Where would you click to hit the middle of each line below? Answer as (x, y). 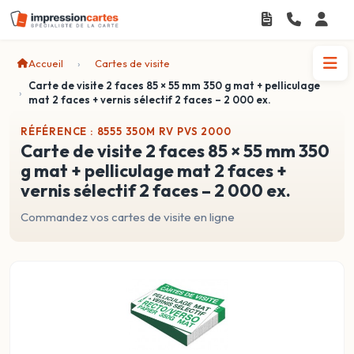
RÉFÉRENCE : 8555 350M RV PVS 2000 (126, 131)
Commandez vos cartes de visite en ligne (128, 217)
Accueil (46, 63)
